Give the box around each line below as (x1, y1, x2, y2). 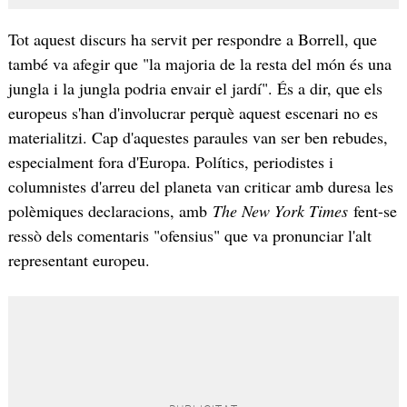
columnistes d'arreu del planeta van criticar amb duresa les (7, 174, 393, 197)
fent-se (352, 199, 397, 222)
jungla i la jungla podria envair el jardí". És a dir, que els (7, 76, 382, 99)
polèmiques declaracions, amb (7, 199, 213, 222)
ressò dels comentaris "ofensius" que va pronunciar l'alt (7, 223, 372, 246)
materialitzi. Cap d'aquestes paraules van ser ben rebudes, (7, 125, 388, 148)
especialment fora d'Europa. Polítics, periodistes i (7, 150, 333, 173)
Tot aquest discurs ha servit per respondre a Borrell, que (7, 27, 377, 50)
